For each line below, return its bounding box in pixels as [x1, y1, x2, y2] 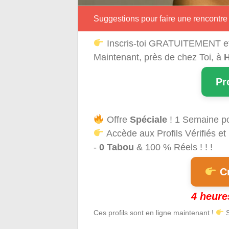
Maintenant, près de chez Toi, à [94, 52, 224, 62]
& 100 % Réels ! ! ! [134, 142, 213, 152]
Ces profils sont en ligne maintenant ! [94, 208, 216, 217]
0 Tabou [99, 142, 134, 152]
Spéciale [129, 114, 167, 125]
